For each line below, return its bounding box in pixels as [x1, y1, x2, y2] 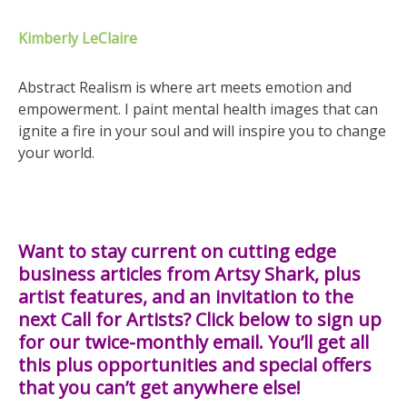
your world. [18, 143, 94, 163]
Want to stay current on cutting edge [18, 239, 336, 263]
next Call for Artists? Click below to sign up [18, 307, 382, 332]
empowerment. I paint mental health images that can [18, 99, 378, 119]
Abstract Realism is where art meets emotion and [18, 77, 352, 97]
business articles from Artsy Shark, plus [18, 262, 361, 286]
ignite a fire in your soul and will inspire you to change [18, 121, 386, 141]
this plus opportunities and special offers [18, 352, 372, 377]
